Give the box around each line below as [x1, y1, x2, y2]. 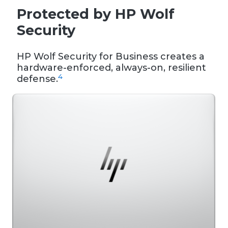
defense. [17, 73, 58, 85]
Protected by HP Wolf [17, 6, 175, 23]
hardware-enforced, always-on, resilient [17, 62, 206, 74]
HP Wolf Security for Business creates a [17, 51, 205, 63]
